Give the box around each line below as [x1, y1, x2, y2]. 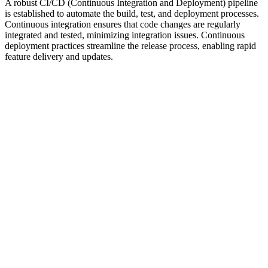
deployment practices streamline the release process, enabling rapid [5, 40, 256, 51]
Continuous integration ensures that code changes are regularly [5, 19, 240, 29]
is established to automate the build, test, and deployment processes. [5, 8, 259, 19]
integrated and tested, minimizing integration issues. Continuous [5, 29, 245, 40]
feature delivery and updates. [5, 51, 113, 62]
